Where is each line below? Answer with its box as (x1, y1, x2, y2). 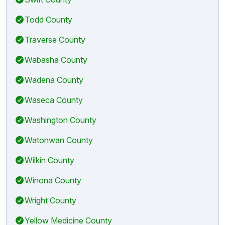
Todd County (25, 14, 72, 25)
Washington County (25, 115, 96, 125)
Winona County (25, 175, 81, 185)
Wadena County (25, 74, 83, 85)
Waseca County (25, 94, 83, 105)
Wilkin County (25, 155, 74, 165)
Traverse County (25, 34, 85, 45)
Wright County (25, 195, 76, 205)
